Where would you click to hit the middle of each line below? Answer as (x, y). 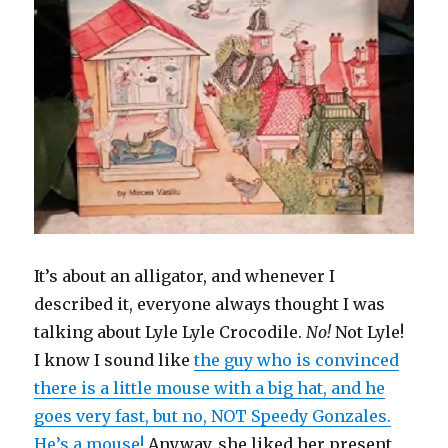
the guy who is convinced (297, 360)
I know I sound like (114, 360)
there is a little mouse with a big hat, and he (210, 388)
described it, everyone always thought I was (210, 304)
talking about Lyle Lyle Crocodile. (170, 332)
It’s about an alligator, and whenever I (185, 276)
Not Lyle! (368, 332)
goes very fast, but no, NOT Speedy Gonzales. (213, 416)
